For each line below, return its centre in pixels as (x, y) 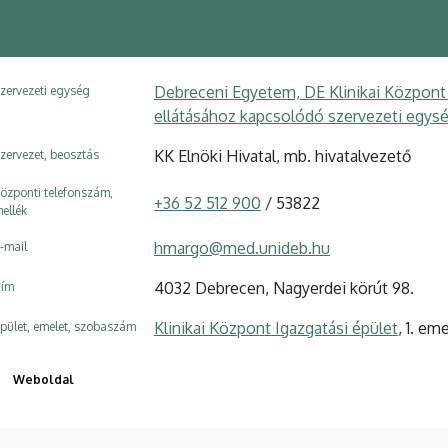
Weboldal (43, 379)
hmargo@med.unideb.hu (242, 248)
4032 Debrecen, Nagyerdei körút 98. (284, 288)
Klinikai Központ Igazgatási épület (276, 328)
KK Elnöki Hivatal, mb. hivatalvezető (282, 156)
